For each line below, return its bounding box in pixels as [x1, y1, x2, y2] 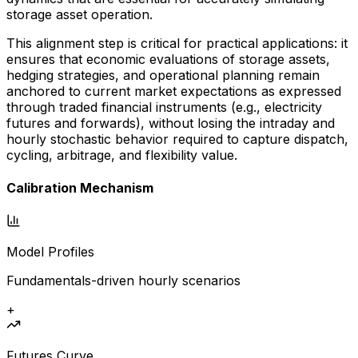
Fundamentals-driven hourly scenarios [6, 272, 241, 288]
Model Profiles [6, 243, 94, 260]
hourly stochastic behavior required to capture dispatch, [6, 131, 348, 148]
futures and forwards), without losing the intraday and [6, 115, 335, 132]
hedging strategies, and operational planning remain [6, 67, 320, 84]
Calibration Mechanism [6, 180, 153, 197]
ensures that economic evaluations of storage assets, [6, 51, 330, 68]
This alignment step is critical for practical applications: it [6, 35, 348, 52]
